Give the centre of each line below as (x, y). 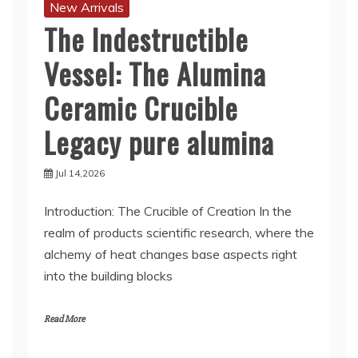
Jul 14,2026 (80, 173)
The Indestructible (146, 39)
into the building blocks (108, 276)
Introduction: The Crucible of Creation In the (168, 211)
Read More (64, 319)
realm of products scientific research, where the (179, 233)
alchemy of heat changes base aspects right (171, 254)
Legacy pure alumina (159, 142)
